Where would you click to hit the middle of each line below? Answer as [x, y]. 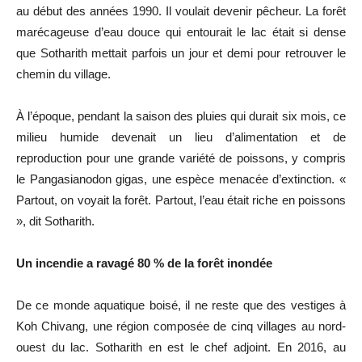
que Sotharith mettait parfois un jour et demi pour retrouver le [181, 53]
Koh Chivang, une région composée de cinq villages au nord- [181, 326]
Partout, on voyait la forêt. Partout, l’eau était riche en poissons [181, 200]
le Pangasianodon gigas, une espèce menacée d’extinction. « [181, 179]
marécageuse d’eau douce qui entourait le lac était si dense [181, 32]
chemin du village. [63, 74]
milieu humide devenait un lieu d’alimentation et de [181, 137]
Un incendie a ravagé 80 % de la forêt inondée [144, 263]
